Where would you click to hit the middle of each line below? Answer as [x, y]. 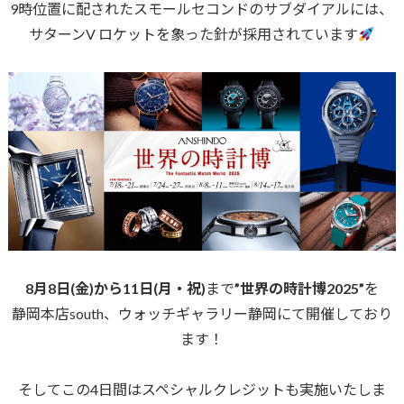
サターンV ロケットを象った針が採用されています [194, 34]
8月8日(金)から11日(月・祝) [115, 289]
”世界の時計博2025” [299, 289]
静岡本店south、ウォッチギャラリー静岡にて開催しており [202, 314]
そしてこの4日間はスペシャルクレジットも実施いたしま [202, 390]
